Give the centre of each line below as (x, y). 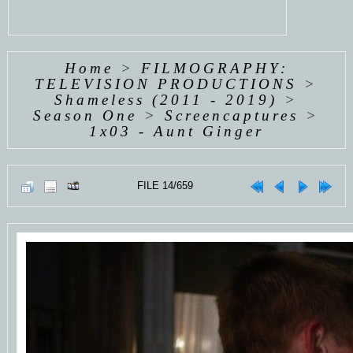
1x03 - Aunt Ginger (176, 131)
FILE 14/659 (165, 186)
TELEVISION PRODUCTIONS (166, 84)
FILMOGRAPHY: (214, 68)
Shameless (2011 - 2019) (166, 100)
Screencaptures (232, 115)
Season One (85, 115)
